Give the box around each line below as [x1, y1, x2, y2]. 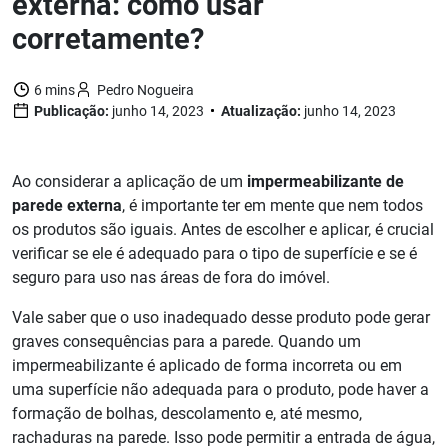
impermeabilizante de [247, 172, 404, 192]
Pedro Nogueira [94, 82, 194, 99]
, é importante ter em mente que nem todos [122, 196, 423, 216]
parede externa [12, 196, 122, 216]
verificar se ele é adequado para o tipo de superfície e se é [12, 244, 417, 264]
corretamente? [12, 22, 204, 57]
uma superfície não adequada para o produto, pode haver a [12, 380, 429, 400]
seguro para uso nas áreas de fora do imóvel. [12, 268, 330, 288]
